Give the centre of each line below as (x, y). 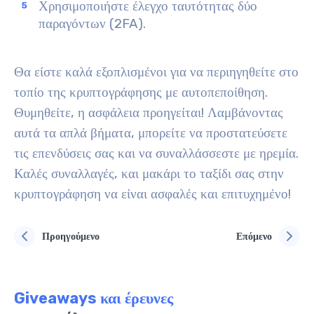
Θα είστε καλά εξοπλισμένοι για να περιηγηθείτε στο (156, 72)
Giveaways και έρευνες (94, 298)
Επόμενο (254, 236)
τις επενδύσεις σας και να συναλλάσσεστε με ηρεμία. (156, 153)
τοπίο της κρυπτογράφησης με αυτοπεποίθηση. (141, 93)
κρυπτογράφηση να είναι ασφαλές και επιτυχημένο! (152, 194)
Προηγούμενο (71, 236)
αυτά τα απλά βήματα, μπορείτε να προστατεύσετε (151, 133)
